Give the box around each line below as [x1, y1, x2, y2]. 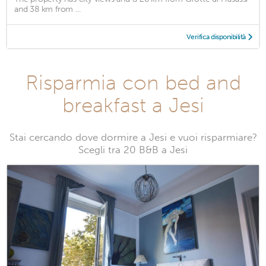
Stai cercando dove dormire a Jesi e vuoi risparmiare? [9, 131, 257, 144]
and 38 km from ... [14, 4, 81, 15]
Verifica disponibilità [186, 33, 246, 42]
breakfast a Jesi [62, 93, 204, 118]
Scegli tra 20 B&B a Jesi [78, 144, 188, 157]
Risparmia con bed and [25, 70, 241, 96]
